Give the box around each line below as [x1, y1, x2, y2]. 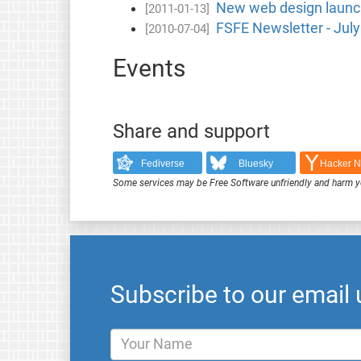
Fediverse [140, 158, 185, 170]
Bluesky [239, 158, 274, 170]
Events [112, 53, 185, 82]
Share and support [112, 119, 270, 143]
